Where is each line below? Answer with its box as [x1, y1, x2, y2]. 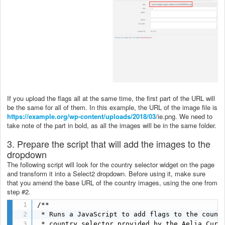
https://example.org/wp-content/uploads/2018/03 [7, 111, 156, 121]
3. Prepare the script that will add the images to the [7, 137, 210, 150]
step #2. [7, 186, 31, 196]
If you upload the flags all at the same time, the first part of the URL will [7, 93, 215, 103]
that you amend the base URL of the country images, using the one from [7, 177, 217, 187]
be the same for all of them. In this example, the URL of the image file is [7, 102, 217, 112]
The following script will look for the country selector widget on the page [7, 159, 214, 169]
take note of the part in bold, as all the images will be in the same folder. [7, 120, 216, 130]
